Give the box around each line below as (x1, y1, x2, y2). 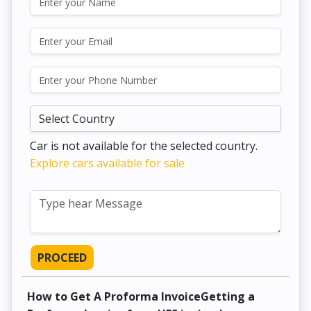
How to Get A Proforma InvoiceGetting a (27, 289, 255, 305)
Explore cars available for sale (30, 155, 185, 171)
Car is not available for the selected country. (30, 138, 258, 154)
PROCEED (37, 250, 87, 266)
